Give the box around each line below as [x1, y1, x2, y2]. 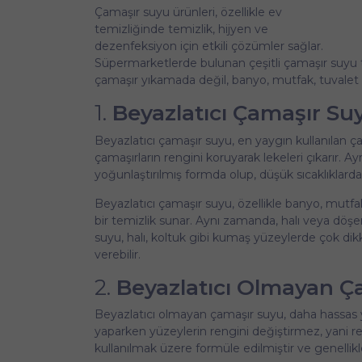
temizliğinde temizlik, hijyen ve [95, 22, 268, 36]
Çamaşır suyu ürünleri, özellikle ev [95, 5, 282, 19]
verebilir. [95, 246, 141, 262]
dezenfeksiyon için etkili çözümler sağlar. [95, 39, 323, 53]
